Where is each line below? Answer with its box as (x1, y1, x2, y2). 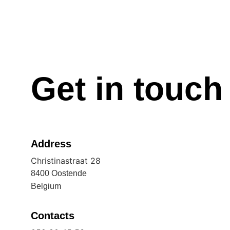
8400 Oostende (31, 169, 87, 178)
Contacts (31, 210, 74, 221)
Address (31, 138, 71, 149)
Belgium (31, 182, 61, 190)
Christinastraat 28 (31, 156, 101, 166)
